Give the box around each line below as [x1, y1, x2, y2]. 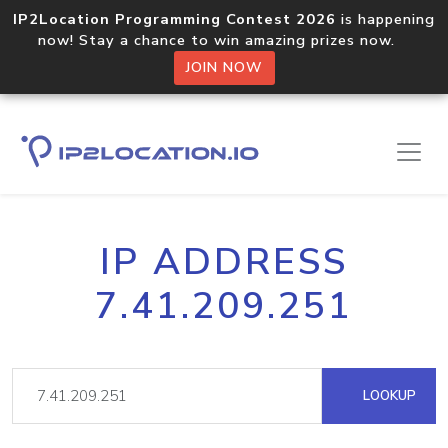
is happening [336, 9, 435, 29]
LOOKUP [359, 386, 416, 405]
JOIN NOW [185, 58, 263, 77]
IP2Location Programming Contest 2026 [13, 9, 336, 29]
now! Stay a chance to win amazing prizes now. [38, 30, 410, 50]
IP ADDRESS [100, 237, 348, 287]
